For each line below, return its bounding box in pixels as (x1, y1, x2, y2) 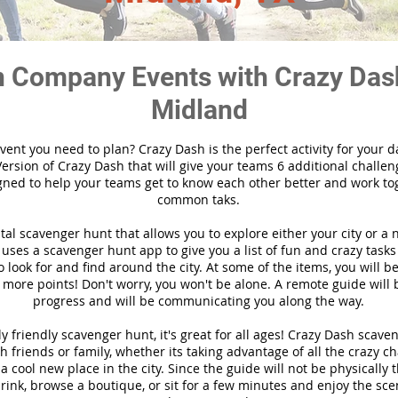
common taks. (157, 191, 240, 208)
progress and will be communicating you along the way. (33, 292, 364, 309)
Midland (150, 94, 248, 125)
